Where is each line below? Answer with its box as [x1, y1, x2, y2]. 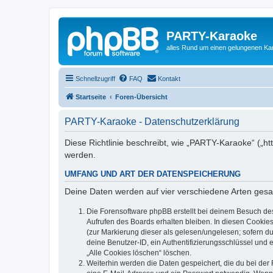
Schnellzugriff [76, 74, 115, 82]
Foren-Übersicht [115, 93, 168, 101]
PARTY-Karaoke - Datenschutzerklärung [65, 116, 239, 127]
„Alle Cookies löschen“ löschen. [87, 248, 191, 257]
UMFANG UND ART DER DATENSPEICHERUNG [65, 169, 241, 179]
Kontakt [158, 74, 180, 82]
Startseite [76, 93, 106, 101]
